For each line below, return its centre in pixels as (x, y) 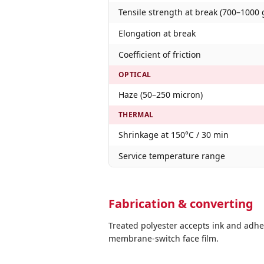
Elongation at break (157, 33)
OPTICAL (135, 75)
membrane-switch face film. (164, 238)
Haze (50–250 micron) (161, 95)
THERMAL (136, 115)
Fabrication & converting (181, 204)
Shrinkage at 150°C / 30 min (174, 135)
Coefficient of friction (160, 55)
